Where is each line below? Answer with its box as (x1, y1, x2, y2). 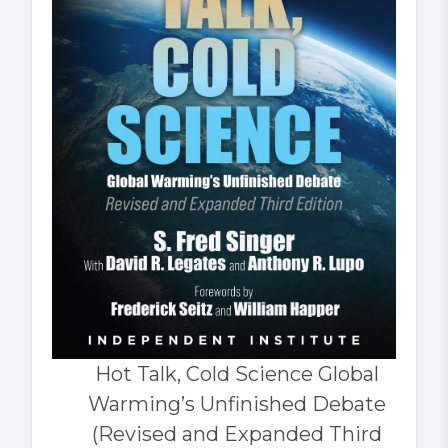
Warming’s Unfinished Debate (87, 391, 386, 416)
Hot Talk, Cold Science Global (94, 361, 379, 386)
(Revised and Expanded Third (91, 421, 382, 446)
